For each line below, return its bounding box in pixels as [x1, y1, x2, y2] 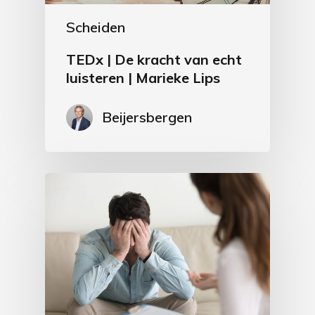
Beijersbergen [102, 108, 192, 126]
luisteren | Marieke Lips [66, 68, 220, 86]
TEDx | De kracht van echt [66, 50, 242, 68]
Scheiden [66, 18, 125, 36]
